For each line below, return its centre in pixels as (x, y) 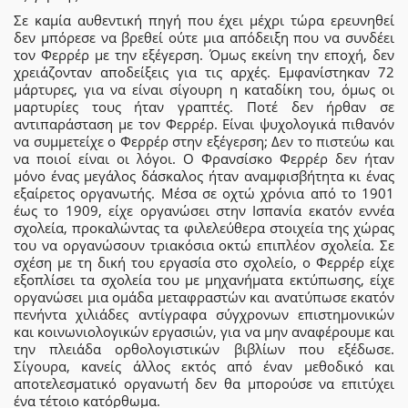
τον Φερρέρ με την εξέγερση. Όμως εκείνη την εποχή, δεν (204, 55)
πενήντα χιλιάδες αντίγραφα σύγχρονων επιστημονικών (204, 315)
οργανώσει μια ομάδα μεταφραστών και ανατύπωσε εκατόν (204, 297)
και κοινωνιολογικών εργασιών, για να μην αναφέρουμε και (204, 332)
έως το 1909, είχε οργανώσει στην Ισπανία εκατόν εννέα (204, 211)
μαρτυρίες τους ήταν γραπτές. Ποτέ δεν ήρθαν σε (204, 107)
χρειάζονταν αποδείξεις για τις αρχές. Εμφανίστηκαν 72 (204, 72)
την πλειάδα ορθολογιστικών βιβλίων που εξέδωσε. (204, 349)
